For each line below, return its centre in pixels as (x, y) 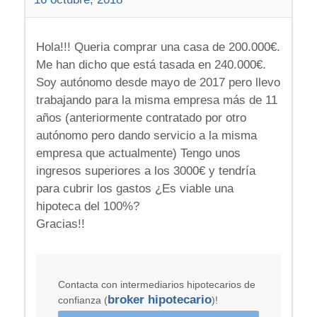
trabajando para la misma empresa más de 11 (156, 100)
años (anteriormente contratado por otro (141, 118)
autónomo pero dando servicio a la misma (146, 136)
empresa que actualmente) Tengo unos (138, 154)
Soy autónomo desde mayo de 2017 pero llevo (158, 83)
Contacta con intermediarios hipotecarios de (156, 285)
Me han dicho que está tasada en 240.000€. (151, 65)
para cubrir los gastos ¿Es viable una (134, 189)
